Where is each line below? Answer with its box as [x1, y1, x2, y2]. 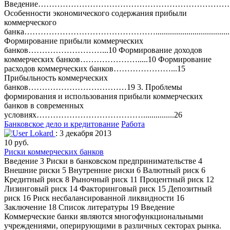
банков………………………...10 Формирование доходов [4, 46, 202, 55]
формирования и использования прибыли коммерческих [4, 92, 203, 101]
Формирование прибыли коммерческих [4, 36, 143, 46]
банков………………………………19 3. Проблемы [4, 83, 182, 92]
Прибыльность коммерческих [4, 73, 108, 83]
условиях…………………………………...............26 [4, 110, 182, 120]
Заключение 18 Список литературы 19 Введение [4, 203, 175, 212]
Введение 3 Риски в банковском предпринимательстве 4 [4, 157, 202, 166]
